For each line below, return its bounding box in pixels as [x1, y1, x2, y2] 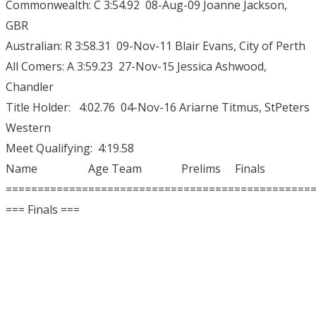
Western [6, 120, 51, 136]
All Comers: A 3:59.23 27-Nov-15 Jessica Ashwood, [6, 59, 267, 75]
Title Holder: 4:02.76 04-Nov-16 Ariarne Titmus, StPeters [6, 99, 310, 116]
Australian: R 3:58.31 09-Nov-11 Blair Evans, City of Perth [6, 38, 305, 54]
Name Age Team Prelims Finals [6, 161, 265, 177]
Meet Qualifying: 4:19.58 [6, 140, 134, 157]
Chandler [6, 79, 54, 95]
